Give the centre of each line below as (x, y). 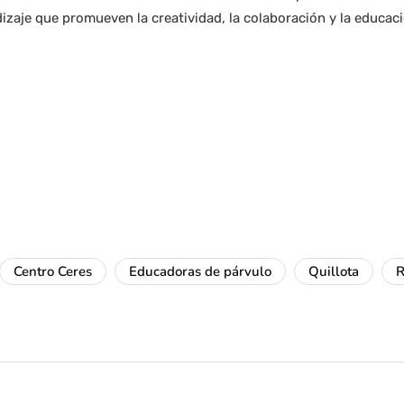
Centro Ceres (53, 271)
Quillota (334, 271)
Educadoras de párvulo (200, 271)
